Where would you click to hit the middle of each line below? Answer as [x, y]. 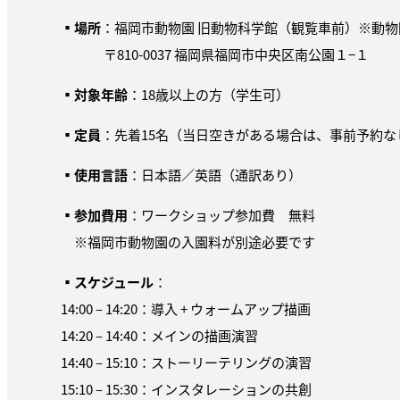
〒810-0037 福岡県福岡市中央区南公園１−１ [216, 54]
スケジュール [114, 281]
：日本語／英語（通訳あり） [215, 174]
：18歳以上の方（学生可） [208, 94]
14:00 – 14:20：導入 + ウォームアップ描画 [186, 308]
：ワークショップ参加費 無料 [221, 214]
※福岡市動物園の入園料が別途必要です [188, 241]
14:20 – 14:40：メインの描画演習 [159, 335]
